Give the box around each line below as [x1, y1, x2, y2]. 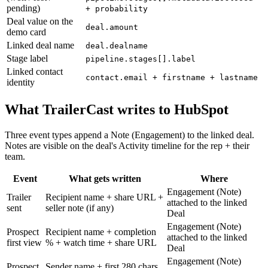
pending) [7, 2, 40, 13]
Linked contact [7, 66, 63, 77]
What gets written [69, 173, 141, 184]
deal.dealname [86, 41, 148, 50]
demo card [7, 26, 46, 37]
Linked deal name [7, 39, 74, 50]
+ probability [86, 4, 148, 13]
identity [7, 77, 35, 87]
